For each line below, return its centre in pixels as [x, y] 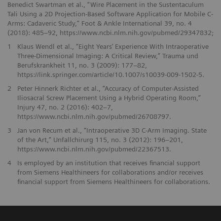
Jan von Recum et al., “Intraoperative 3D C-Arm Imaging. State [112, 130]
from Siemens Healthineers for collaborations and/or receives [110, 172]
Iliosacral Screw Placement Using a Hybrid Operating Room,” [109, 98]
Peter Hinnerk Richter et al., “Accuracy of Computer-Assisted [108, 89]
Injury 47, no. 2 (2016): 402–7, [65, 107]
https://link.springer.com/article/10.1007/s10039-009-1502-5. [110, 75]
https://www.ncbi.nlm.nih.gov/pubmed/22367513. [94, 149]
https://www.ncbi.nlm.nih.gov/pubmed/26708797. [94, 117]
